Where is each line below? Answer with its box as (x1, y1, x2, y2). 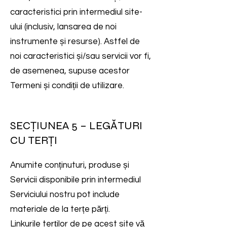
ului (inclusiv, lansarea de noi (10, 22, 117, 31)
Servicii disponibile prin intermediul (10, 175, 141, 184)
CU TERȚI (10, 134, 57, 147)
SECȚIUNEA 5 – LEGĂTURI (10, 119, 142, 132)
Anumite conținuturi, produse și (10, 161, 129, 170)
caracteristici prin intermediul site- (10, 8, 142, 17)
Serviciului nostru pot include (10, 190, 120, 199)
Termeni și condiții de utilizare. (10, 81, 124, 90)
